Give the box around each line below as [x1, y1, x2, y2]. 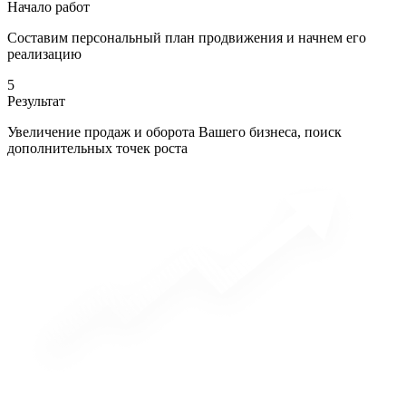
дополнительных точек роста [7, 140, 188, 156]
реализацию [7, 45, 82, 62]
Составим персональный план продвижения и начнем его [7, 29, 366, 45]
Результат [7, 92, 65, 109]
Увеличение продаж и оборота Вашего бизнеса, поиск [7, 123, 342, 140]
